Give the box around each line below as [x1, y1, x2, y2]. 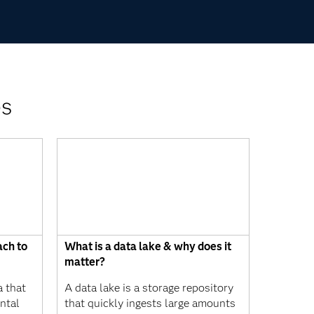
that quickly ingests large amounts [64, 296, 235, 310]
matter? [64, 254, 105, 268]
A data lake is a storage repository [64, 280, 233, 294]
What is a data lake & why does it [64, 239, 231, 253]
